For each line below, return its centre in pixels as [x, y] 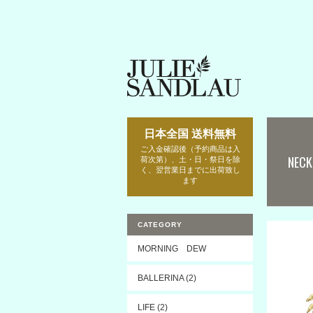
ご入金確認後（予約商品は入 [190, 149]
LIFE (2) [153, 307]
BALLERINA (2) [167, 278]
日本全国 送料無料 [190, 134]
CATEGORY [160, 225]
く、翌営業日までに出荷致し [190, 170]
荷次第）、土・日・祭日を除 [190, 159]
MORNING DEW [172, 248]
